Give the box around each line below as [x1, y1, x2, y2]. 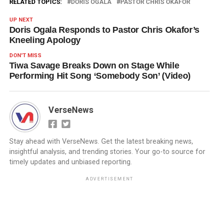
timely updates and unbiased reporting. [9, 158, 132, 167]
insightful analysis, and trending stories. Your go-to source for [9, 148, 205, 156]
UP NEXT [9, 17, 33, 23]
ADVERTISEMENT [85, 176, 134, 182]
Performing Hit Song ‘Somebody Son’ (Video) [9, 71, 191, 81]
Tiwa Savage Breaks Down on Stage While [9, 61, 179, 71]
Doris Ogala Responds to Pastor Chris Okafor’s [9, 25, 199, 35]
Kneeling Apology [9, 35, 81, 45]
